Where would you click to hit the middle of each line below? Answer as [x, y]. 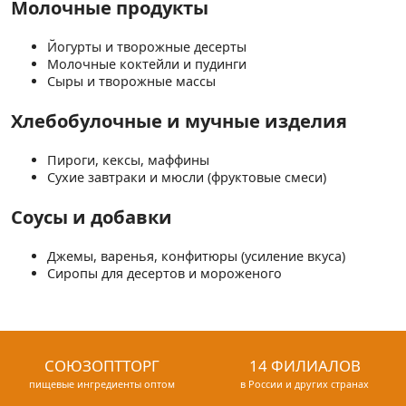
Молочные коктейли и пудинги [147, 63]
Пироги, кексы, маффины [128, 160]
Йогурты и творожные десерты [147, 46]
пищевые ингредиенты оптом [101, 383]
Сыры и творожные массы [131, 81]
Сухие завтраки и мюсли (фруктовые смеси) [187, 178]
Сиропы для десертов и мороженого [164, 274]
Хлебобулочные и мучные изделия [179, 120]
